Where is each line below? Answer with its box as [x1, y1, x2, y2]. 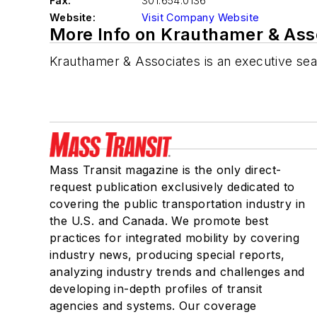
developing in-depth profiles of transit [50, 282, 263, 296]
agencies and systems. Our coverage [50, 299, 257, 313]
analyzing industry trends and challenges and [50, 265, 305, 279]
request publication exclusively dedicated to [50, 180, 295, 194]
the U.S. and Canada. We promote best [50, 214, 269, 228]
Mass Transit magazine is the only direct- [50, 163, 282, 177]
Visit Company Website [142, 11, 260, 23]
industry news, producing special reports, [50, 248, 285, 262]
